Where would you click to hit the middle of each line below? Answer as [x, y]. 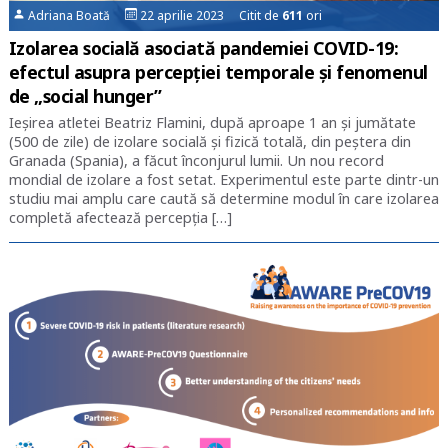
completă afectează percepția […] [120, 218]
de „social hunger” [85, 96]
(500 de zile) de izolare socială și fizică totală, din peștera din [209, 142]
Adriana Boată [75, 16]
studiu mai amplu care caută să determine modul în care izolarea [223, 199]
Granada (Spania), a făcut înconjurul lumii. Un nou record [196, 161]
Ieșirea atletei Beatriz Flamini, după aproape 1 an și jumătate [212, 123]
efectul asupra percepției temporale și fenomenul [218, 72]
